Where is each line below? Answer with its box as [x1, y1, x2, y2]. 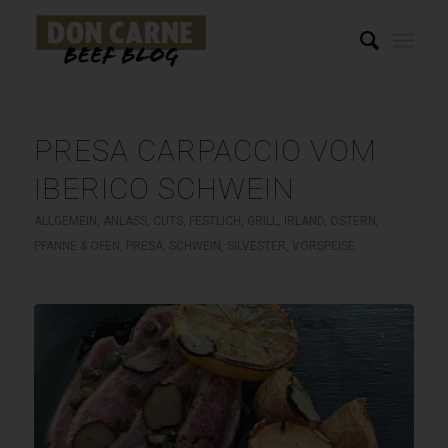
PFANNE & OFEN [33, 239, 120, 253]
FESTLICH [188, 214, 241, 228]
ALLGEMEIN [33, 214, 97, 228]
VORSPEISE [291, 239, 355, 253]
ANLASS [102, 214, 147, 228]
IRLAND [283, 214, 324, 228]
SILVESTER [226, 239, 286, 253]
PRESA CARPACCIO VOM [33, 133, 377, 168]
